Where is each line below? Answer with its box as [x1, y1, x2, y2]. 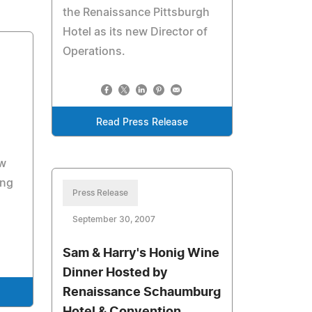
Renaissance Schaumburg [63, 286, 221, 299]
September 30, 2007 [72, 215, 156, 224]
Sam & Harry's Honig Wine [63, 247, 220, 260]
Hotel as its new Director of [63, 26, 208, 38]
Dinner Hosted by [63, 267, 169, 279]
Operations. [63, 46, 126, 57]
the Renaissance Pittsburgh [63, 7, 210, 18]
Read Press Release [96, 118, 189, 127]
